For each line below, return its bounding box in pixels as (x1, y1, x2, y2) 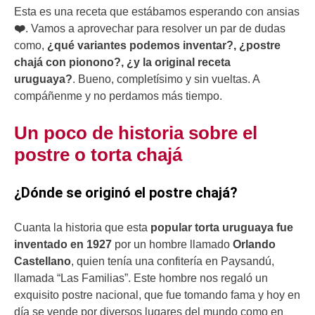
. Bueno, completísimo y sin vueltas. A (72, 73, 259, 86)
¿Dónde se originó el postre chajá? (14, 184, 238, 202)
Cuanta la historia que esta (14, 221, 150, 234)
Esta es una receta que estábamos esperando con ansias (14, 6, 300, 18)
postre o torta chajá (14, 144, 182, 166)
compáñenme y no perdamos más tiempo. (14, 90, 222, 103)
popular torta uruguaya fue (150, 221, 293, 234)
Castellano (14, 255, 71, 268)
